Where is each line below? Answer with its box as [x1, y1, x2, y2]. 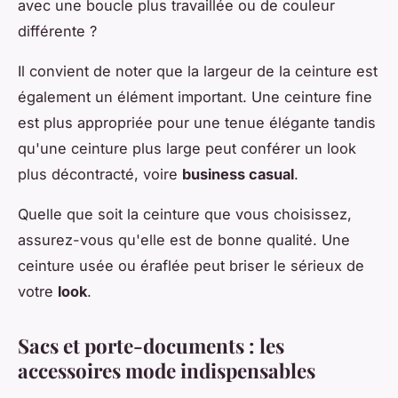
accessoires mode [18, 356, 176, 384]
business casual [182, 164, 294, 183]
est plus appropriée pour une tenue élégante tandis [18, 113, 376, 131]
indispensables [176, 356, 315, 384]
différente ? [18, 21, 97, 40]
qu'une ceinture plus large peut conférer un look [18, 139, 356, 157]
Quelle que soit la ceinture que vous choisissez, [18, 204, 352, 223]
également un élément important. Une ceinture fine [18, 87, 372, 106]
